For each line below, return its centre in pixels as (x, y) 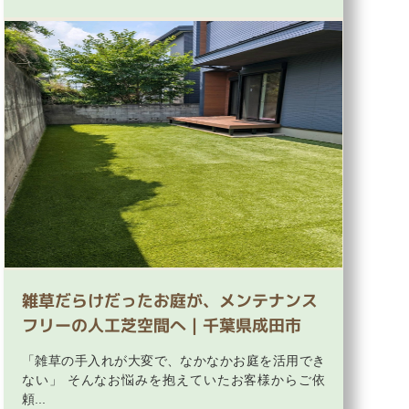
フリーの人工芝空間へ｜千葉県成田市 (162, 326)
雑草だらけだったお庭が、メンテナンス (170, 301)
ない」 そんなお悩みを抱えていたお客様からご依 (173, 380)
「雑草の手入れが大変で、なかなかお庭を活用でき (173, 361)
